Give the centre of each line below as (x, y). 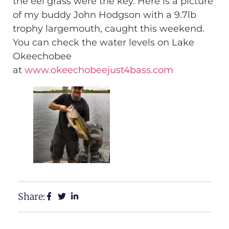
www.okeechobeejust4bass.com (99, 70)
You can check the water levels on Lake (104, 42)
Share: (31, 196)
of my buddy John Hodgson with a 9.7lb (105, 15)
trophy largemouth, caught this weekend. (109, 28)
